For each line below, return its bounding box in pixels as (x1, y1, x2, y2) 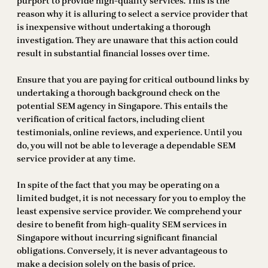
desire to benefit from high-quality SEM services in (17, 220, 227, 230)
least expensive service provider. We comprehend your (17, 206, 242, 217)
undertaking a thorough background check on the (17, 88, 220, 99)
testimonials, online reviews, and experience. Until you (17, 127, 242, 138)
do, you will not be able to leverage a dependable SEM (17, 141, 236, 151)
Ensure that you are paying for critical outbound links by (17, 75, 249, 86)
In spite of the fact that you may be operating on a (17, 180, 220, 191)
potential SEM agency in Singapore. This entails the (17, 101, 228, 112)
